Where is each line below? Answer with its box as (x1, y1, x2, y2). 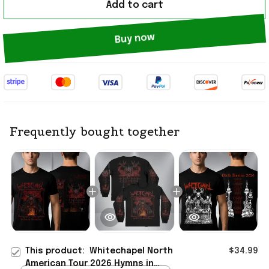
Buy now (114, 33, 155, 44)
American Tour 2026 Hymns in (25, 259, 154, 268)
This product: (25, 246, 89, 255)
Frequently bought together (10, 124, 180, 140)
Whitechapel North (89, 246, 173, 255)
